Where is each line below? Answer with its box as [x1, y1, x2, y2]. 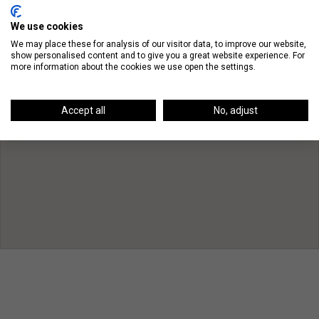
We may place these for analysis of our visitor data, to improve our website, [11, 38, 306, 49]
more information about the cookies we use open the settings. [11, 61, 256, 72]
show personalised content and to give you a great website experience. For [11, 50, 305, 61]
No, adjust [214, 104, 258, 116]
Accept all [61, 104, 105, 116]
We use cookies [11, 20, 83, 32]
